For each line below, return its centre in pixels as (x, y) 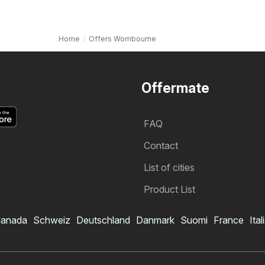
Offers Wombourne (122, 38)
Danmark (155, 220)
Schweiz (52, 220)
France (229, 220)
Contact (161, 145)
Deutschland (103, 220)
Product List (169, 189)
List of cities (169, 167)
